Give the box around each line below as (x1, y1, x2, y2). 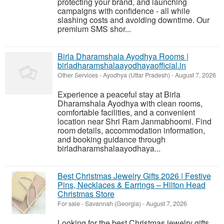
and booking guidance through (57, 133, 165, 145)
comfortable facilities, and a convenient (57, 106, 195, 118)
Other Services (57, 70, 98, 80)
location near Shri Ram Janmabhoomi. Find (57, 115, 211, 127)
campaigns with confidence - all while (57, 5, 190, 17)
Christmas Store (57, 188, 114, 200)
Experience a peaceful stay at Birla (57, 88, 180, 100)
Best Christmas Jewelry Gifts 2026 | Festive (57, 170, 211, 182)
